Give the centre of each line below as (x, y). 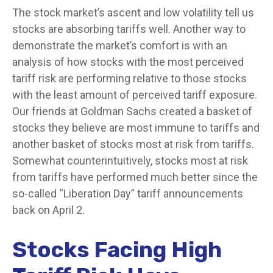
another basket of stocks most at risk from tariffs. (133, 144)
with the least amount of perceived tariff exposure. (135, 95)
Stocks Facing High (117, 250)
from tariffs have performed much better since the (135, 177)
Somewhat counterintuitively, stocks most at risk (130, 161)
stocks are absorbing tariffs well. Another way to (129, 29)
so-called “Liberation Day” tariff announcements (128, 193)
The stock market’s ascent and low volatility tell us (133, 12)
